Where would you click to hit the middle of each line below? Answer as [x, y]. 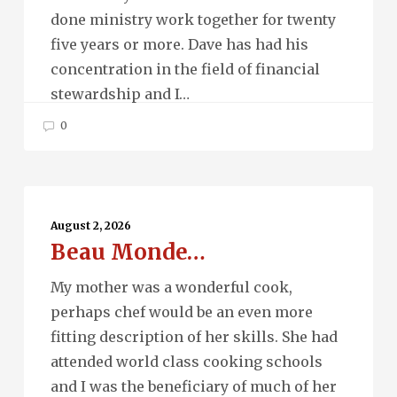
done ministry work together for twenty [193, 19]
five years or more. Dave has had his [179, 44]
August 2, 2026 [90, 225]
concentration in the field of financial [185, 69]
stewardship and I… [120, 94]
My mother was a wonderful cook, [171, 287]
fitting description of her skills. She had [194, 336]
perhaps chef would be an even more [181, 311]
